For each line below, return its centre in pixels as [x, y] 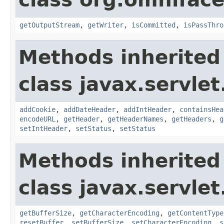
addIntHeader [147, 109]
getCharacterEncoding [119, 213]
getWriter [105, 25]
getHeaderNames [135, 119]
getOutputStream [49, 25]
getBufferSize [45, 213]
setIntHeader [43, 128]
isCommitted [153, 25]
